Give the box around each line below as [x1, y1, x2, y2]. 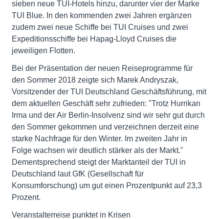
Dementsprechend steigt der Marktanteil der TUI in [12, 158, 186, 166]
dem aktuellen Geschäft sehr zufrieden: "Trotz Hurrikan [12, 99, 200, 108]
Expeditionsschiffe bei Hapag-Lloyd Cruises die [12, 35, 176, 43]
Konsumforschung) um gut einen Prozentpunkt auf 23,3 [12, 181, 202, 190]
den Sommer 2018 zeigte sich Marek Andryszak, [12, 76, 178, 84]
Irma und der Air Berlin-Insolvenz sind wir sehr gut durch [12, 111, 205, 119]
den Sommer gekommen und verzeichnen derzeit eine [12, 123, 199, 131]
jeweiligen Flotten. [12, 46, 75, 55]
